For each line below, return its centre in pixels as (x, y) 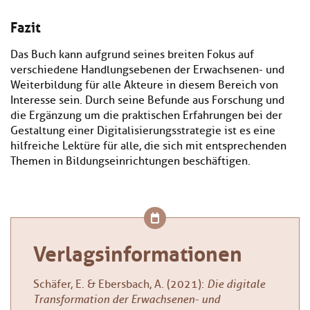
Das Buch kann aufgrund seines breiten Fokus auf (132, 55)
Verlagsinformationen (138, 252)
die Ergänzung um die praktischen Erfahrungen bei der (146, 116)
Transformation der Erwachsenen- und (127, 300)
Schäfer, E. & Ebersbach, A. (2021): (120, 285)
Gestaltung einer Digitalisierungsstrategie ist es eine (143, 131)
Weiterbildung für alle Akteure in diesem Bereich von (144, 85)
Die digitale (236, 284)
